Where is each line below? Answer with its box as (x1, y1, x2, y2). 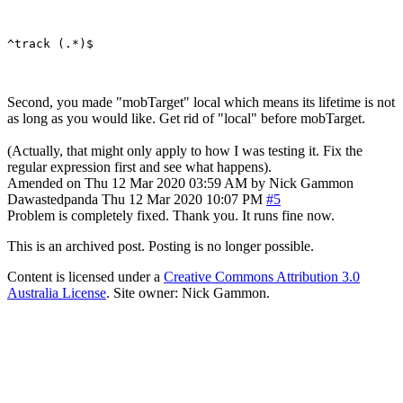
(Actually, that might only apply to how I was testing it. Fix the (7, 142, 363, 158)
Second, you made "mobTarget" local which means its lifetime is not (7, 94, 395, 110)
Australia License (7, 284, 106, 300)
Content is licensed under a (7, 268, 164, 284)
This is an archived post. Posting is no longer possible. (7, 237, 314, 254)
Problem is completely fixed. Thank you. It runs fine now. (7, 207, 335, 223)
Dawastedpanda (7, 191, 98, 207)
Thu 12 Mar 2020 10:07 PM (102, 191, 263, 207)
